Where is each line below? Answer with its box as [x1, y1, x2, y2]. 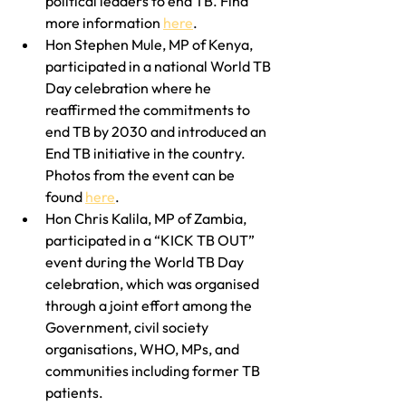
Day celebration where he [45, 78, 214, 97]
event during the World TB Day [45, 252, 246, 271]
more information [45, 13, 163, 32]
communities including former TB [45, 361, 263, 380]
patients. [45, 382, 103, 401]
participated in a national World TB [45, 56, 274, 75]
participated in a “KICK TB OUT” [45, 230, 257, 249]
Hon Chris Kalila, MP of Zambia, [45, 208, 249, 227]
